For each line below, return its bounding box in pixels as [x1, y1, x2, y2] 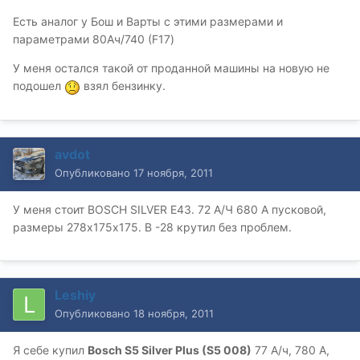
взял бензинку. [80, 79, 166, 93]
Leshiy [55, 286, 96, 303]
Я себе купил [13, 342, 88, 357]
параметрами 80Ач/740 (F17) [13, 32, 174, 47]
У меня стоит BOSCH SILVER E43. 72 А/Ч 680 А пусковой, [13, 202, 326, 216]
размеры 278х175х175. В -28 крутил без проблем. [13, 219, 292, 234]
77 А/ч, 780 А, [252, 342, 329, 357]
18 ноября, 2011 [133, 306, 214, 320]
